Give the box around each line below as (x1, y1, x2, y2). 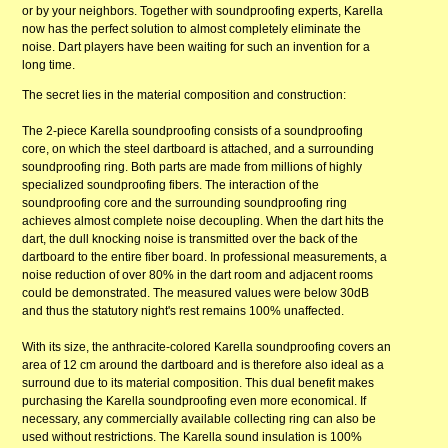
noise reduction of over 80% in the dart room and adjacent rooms (22, 268, 374, 283)
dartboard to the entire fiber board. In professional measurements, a (22, 250, 388, 265)
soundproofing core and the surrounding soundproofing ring (22, 196, 348, 211)
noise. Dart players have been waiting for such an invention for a (22, 40, 371, 55)
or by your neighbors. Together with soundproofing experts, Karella (22, 4, 384, 19)
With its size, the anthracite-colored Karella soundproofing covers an (22, 340, 392, 355)
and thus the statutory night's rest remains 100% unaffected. (22, 304, 345, 319)
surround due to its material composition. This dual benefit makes (22, 376, 375, 391)
